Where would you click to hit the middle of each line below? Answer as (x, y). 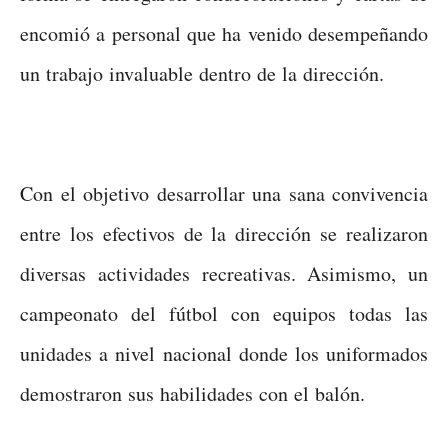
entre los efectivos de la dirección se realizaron (224, 233)
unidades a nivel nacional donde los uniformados (224, 353)
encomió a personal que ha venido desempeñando (224, 33)
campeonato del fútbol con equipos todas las (224, 313)
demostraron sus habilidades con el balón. (192, 393)
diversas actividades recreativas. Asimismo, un (224, 273)
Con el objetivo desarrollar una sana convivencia (224, 193)
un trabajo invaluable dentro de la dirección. (202, 73)
